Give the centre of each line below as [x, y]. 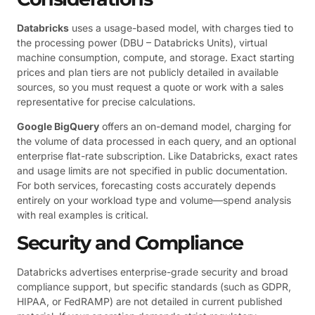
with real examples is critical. [83, 215]
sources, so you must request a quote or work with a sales [150, 86]
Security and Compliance [130, 243]
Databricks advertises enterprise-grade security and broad [153, 271]
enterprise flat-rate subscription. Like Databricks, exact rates [157, 156]
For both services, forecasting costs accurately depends [146, 186]
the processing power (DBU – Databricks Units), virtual [142, 42]
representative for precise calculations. [106, 101]
